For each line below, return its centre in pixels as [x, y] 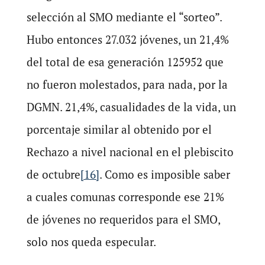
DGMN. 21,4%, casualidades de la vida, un [131, 107]
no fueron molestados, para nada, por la [127, 85]
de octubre [53, 174]
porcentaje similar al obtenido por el [119, 130]
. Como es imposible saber [164, 174]
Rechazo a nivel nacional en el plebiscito [130, 152]
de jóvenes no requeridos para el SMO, [123, 219]
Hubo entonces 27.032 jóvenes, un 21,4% [127, 40]
